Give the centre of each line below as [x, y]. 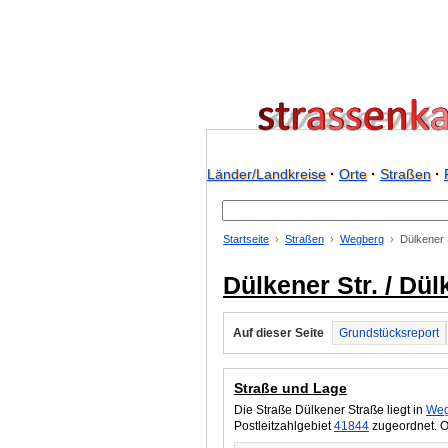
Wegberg [362, 239]
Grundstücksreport [389, 333]
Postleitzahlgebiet [284, 426]
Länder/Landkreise [266, 174]
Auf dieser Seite [278, 333]
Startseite [246, 239]
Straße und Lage [290, 388]
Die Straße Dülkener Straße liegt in [330, 410]
